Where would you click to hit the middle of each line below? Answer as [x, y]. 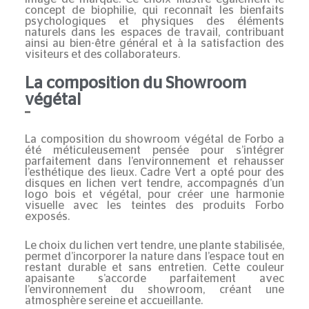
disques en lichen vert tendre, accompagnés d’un [154, 183]
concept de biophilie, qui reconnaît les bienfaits [154, 10]
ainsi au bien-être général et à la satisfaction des [154, 43]
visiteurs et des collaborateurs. [102, 54]
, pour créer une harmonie [211, 194]
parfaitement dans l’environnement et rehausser [154, 161]
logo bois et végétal [81, 194]
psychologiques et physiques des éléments [154, 21]
